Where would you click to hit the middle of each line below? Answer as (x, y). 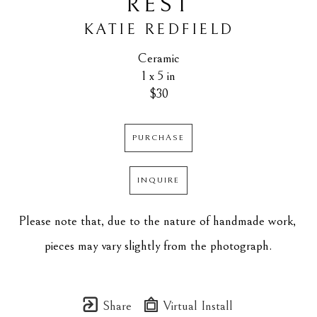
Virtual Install (196, 306)
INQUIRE (158, 180)
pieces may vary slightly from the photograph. (158, 246)
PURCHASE (158, 138)
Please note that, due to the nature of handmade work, (157, 221)
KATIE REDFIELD (158, 29)
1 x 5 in (158, 76)
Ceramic (158, 58)
